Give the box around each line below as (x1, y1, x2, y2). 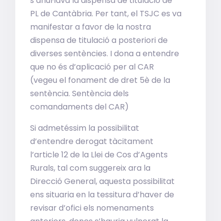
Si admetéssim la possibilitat (30, 122, 140, 134)
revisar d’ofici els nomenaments (30, 202, 154, 214)
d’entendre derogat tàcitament (30, 136, 154, 147)
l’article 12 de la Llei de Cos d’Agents (30, 149, 168, 160)
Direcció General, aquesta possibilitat (30, 176, 175, 187)
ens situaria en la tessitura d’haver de (30, 189, 175, 200)
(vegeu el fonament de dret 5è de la (30, 74, 171, 86)
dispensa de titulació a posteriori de (30, 35, 168, 46)
